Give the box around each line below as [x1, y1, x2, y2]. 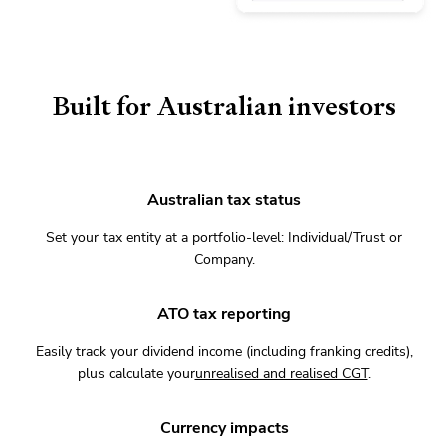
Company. [193, 250, 255, 270]
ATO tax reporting [157, 303, 291, 326]
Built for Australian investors [52, 89, 396, 124]
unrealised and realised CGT [194, 364, 368, 384]
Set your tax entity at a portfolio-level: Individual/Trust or [46, 228, 402, 248]
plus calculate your [77, 364, 195, 384]
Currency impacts [159, 417, 289, 440]
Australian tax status [147, 189, 301, 212]
